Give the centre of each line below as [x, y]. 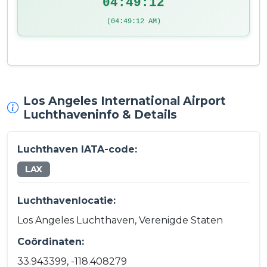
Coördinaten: [51, 241]
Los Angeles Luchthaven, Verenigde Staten [120, 220]
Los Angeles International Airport [125, 101]
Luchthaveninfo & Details [100, 115]
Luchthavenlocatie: [66, 200]
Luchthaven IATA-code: [77, 150]
